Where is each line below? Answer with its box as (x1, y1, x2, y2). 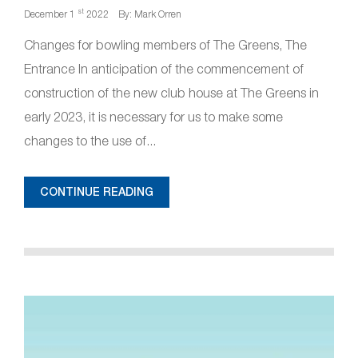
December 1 (24, 8, 78, 20)
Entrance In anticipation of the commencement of (24, 62, 304, 76)
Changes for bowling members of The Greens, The (24, 38, 307, 52)
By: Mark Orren (118, 8, 181, 20)
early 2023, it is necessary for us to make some (24, 109, 283, 124)
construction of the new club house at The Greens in (24, 86, 319, 100)
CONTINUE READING (40, 185, 153, 198)
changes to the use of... (24, 133, 156, 148)
